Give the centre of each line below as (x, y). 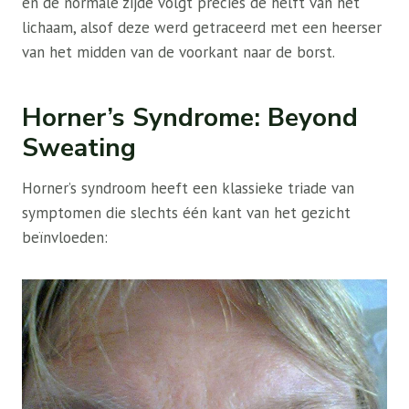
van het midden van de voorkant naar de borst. (178, 52)
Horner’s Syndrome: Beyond (190, 118)
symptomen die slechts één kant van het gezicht (186, 213)
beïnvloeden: (65, 238)
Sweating (79, 148)
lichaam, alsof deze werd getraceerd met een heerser (202, 28)
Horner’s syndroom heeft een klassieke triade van (188, 189)
